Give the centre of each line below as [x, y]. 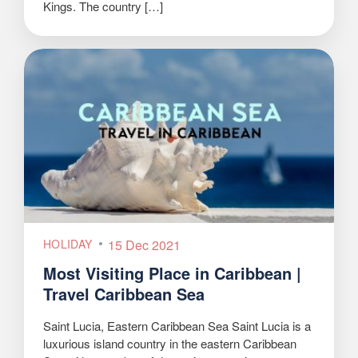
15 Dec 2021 [145, 245]
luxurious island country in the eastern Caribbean [170, 344]
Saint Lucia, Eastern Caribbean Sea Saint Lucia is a [177, 326]
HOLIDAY [68, 244]
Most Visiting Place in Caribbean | [172, 273]
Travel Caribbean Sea [124, 294]
